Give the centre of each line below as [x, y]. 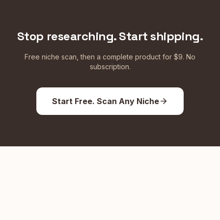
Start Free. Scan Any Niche [106, 101]
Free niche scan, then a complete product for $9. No [110, 57]
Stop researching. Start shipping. [110, 36]
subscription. [110, 67]
